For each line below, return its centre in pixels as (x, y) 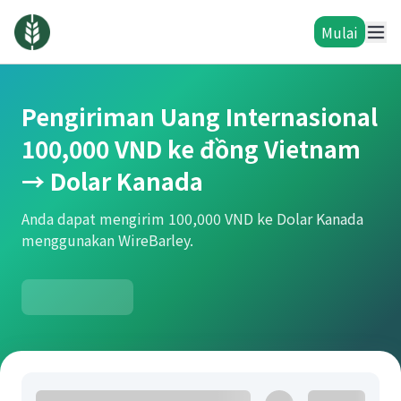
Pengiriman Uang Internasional (200, 116)
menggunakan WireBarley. (107, 240)
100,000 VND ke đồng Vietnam (191, 148)
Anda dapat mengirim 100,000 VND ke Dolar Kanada (192, 218)
